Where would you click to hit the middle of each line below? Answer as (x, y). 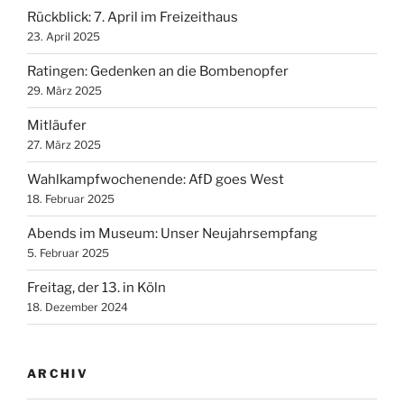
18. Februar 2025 (71, 199)
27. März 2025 (64, 145)
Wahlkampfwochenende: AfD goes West (156, 180)
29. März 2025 (64, 91)
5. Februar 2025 (68, 253)
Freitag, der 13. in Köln (96, 288)
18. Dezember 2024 (78, 308)
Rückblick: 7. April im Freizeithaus (133, 18)
